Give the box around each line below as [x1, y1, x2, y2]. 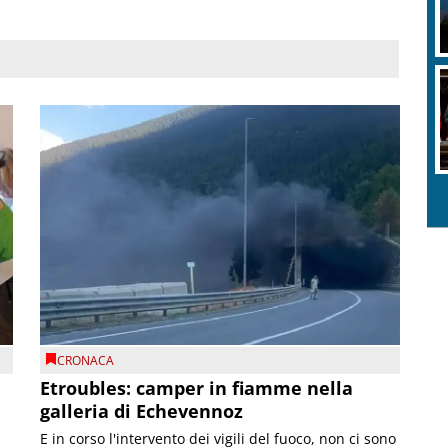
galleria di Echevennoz [40, 399, 244, 423]
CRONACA [57, 352, 115, 370]
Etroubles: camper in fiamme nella [40, 376, 354, 400]
